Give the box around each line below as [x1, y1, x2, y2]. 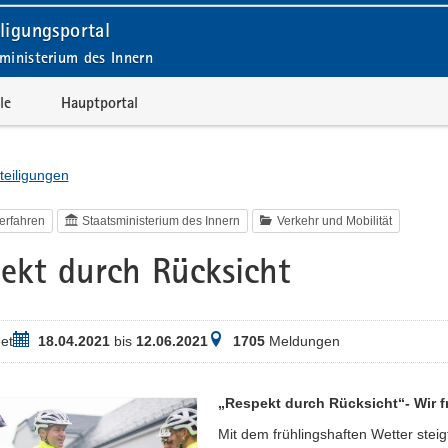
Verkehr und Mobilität [277, 214, 393, 229]
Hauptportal [60, 92, 138, 112]
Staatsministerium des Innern [82, 214, 241, 229]
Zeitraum [11, 332, 69, 349]
